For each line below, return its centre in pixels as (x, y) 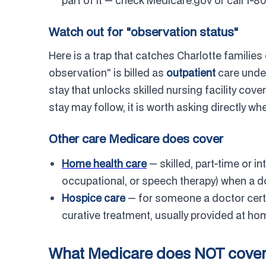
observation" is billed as (107, 73)
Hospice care (94, 198)
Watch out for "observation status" (144, 32)
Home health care (104, 164)
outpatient (191, 73)
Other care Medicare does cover (136, 139)
